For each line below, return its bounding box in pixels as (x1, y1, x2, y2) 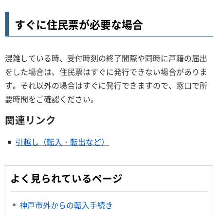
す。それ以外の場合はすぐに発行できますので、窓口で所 (5, 79, 207, 91)
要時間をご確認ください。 (5, 92, 98, 105)
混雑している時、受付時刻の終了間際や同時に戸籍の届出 (5, 52, 207, 64)
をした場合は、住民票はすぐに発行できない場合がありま (5, 65, 207, 77)
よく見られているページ (10, 171, 123, 186)
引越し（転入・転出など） (16, 136, 109, 148)
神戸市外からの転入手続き (19, 199, 113, 211)
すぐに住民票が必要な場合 (15, 16, 143, 32)
